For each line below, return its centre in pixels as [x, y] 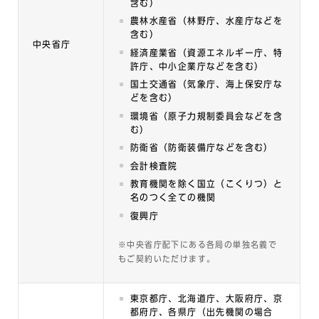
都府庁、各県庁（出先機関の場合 [202, 312]
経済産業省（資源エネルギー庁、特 [206, 53]
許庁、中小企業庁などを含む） [197, 66]
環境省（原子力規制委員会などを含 [206, 116]
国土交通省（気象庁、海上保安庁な [206, 84]
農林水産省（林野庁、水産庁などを [206, 21]
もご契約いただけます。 [167, 258]
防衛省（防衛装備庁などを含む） [202, 148]
